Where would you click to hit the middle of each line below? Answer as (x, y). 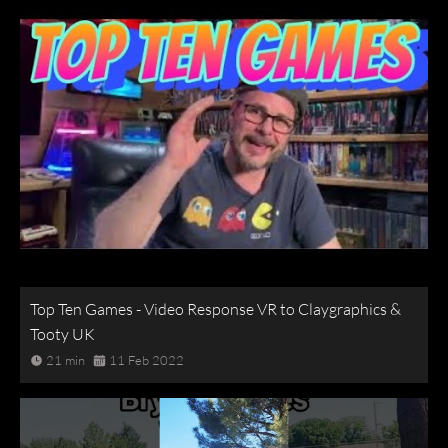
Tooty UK (62, 333)
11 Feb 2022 (146, 359)
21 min (65, 359)
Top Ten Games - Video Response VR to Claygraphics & (215, 308)
